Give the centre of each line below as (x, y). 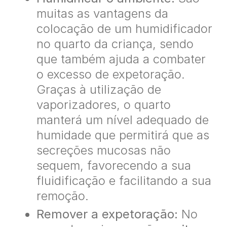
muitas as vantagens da (102, 13)
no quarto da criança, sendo (115, 44)
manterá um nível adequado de (123, 120)
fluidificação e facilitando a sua (124, 180)
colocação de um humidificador (124, 28)
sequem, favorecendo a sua (114, 165)
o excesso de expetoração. (111, 74)
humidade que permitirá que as (123, 135)
